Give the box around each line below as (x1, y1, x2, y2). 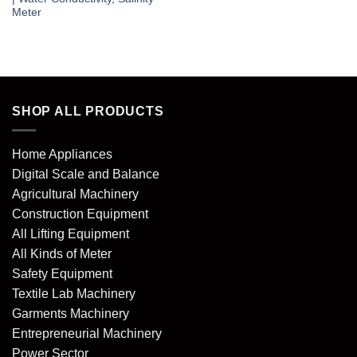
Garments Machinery (12, 307, 129, 321)
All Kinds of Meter (12, 247, 112, 261)
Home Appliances (12, 147, 112, 162)
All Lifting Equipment (12, 227, 129, 241)
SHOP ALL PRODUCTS (12, 104, 164, 118)
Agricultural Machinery (12, 187, 139, 202)
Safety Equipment (12, 267, 112, 281)
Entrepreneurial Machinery (12, 327, 162, 341)
